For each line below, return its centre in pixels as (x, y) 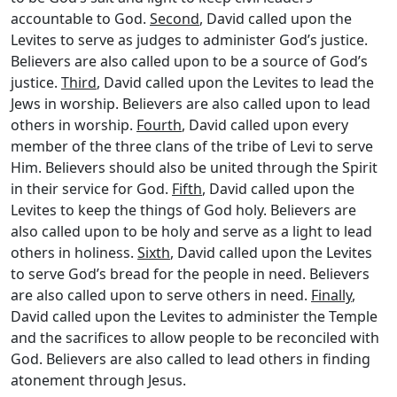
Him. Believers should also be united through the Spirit (194, 167)
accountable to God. (80, 19)
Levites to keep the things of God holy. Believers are (183, 210)
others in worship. (74, 125)
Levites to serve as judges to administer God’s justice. (189, 40)
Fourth (159, 125)
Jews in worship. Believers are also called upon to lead (191, 104)
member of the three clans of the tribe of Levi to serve (192, 146)
